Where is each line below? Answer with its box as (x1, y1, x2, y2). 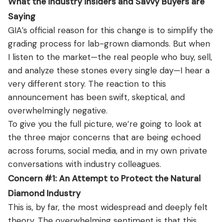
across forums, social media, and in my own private (8, 145, 207, 156)
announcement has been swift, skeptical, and (8, 91, 185, 103)
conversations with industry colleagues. (8, 158, 161, 169)
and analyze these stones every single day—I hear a (8, 64, 210, 76)
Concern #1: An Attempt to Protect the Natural (8, 172, 201, 184)
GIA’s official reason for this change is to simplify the (8, 24, 213, 36)
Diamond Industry (8, 187, 81, 199)
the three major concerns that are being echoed (8, 131, 201, 143)
